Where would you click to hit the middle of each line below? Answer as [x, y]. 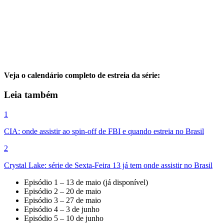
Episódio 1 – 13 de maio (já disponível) [86, 182]
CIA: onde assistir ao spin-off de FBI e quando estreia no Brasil [104, 131]
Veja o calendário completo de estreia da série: [82, 75]
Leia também [31, 94]
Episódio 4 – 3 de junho [62, 209]
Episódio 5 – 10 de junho [64, 218]
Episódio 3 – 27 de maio [62, 200]
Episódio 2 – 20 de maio [62, 191]
